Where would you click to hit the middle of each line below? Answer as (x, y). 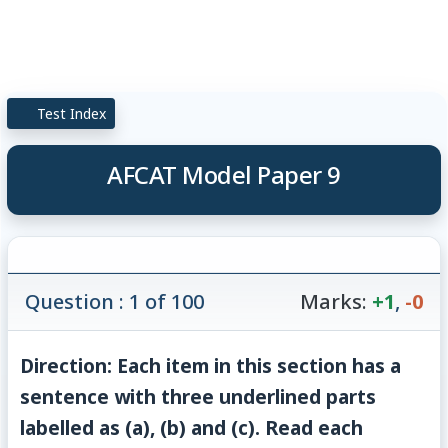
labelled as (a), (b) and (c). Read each (192, 427)
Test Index (70, 113)
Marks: (333, 301)
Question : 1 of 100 (115, 301)
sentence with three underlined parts (198, 396)
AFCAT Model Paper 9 (224, 174)
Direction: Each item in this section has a (211, 365)
